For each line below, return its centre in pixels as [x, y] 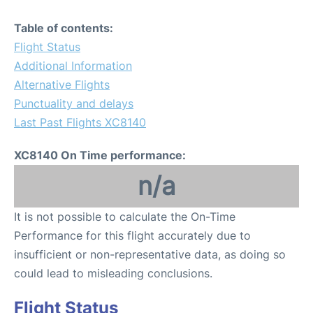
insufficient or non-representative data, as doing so [150, 254]
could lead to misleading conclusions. [113, 273]
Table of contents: [64, 28]
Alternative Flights [62, 85]
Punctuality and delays [74, 103]
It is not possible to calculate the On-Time [125, 217]
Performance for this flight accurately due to [132, 235]
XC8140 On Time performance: [100, 155]
